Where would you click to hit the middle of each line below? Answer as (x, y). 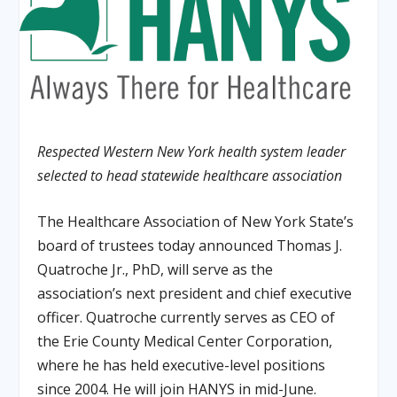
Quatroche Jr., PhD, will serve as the (156, 270)
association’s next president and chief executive (195, 294)
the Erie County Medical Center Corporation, (185, 342)
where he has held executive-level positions (182, 366)
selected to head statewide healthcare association (190, 175)
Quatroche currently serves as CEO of (211, 318)
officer (59, 318)
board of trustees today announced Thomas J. (190, 246)
